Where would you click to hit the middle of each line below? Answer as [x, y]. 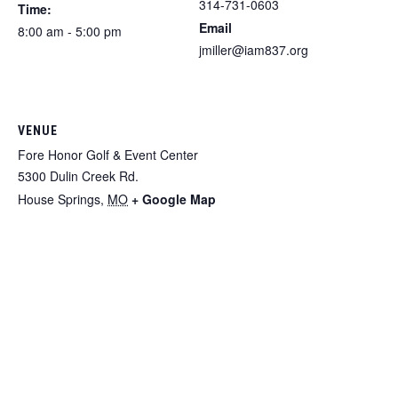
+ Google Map [174, 199]
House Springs [59, 199]
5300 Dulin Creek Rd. [78, 175]
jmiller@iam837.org [254, 49]
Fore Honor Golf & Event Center [108, 154]
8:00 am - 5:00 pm [70, 31]
